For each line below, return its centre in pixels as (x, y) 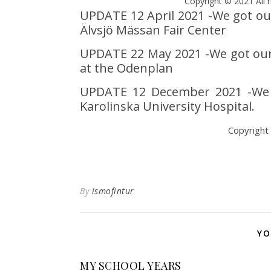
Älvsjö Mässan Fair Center (153, 30)
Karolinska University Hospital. (167, 106)
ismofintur (113, 191)
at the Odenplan (126, 68)
